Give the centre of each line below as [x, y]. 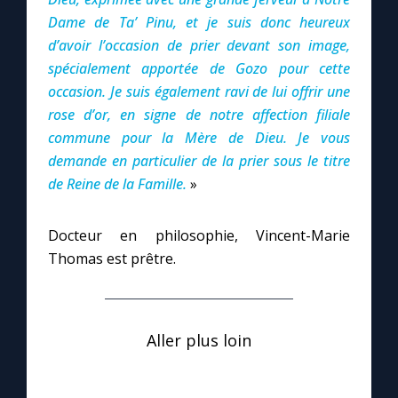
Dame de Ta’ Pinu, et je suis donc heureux [199, 22]
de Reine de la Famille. [117, 184]
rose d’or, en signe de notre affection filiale [199, 115]
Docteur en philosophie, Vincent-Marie [199, 235]
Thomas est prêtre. [112, 259]
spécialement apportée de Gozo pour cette [199, 68]
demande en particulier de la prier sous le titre [199, 161]
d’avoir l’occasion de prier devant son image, [199, 45]
